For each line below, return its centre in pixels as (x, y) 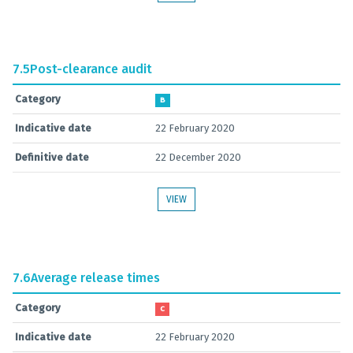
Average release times (95, 278)
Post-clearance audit (91, 69)
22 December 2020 (198, 157)
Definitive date (52, 157)
